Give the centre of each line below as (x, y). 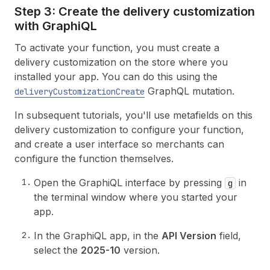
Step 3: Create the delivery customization (135, 11)
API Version (189, 235)
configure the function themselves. (94, 158)
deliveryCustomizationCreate (80, 91)
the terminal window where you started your (136, 197)
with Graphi (48, 26)
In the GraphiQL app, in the (98, 235)
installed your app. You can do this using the (116, 76)
